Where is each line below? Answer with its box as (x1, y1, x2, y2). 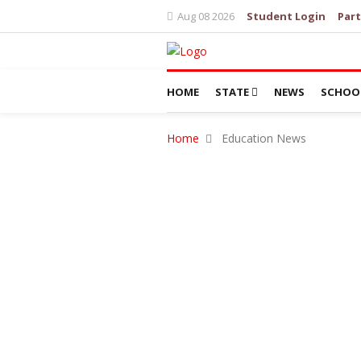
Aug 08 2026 (177, 9, 234, 23)
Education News (218, 131, 306, 147)
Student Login (247, 9, 326, 23)
